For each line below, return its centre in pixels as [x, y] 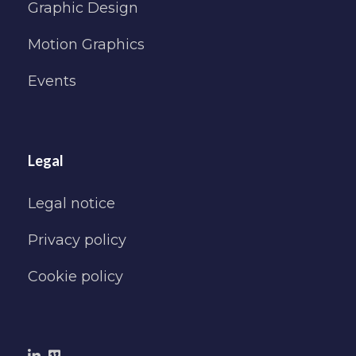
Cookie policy [75, 276]
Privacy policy [77, 240]
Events [52, 81]
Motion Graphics [86, 44]
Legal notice [71, 203]
